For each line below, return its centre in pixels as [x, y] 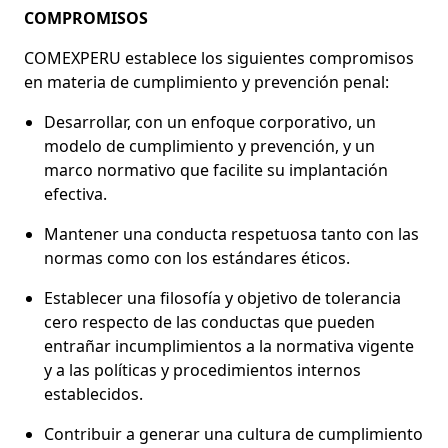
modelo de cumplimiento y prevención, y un [209, 145]
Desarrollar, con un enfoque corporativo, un [210, 121]
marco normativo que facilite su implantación [216, 169]
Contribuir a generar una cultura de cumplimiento [233, 433]
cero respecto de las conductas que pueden [209, 321]
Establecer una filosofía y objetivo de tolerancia [222, 297]
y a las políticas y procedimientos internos [202, 369]
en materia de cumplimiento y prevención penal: [206, 81]
